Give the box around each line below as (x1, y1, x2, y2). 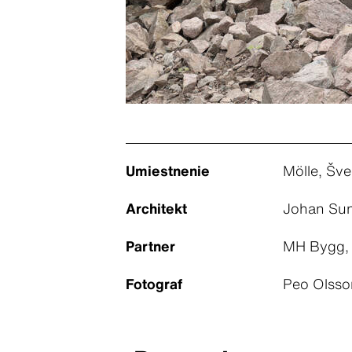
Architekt (126, 197, 187, 218)
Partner (126, 235, 175, 256)
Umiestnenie (126, 159, 210, 181)
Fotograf (126, 273, 182, 294)
